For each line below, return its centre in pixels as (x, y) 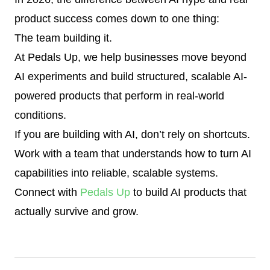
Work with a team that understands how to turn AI (133, 154)
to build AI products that (188, 193)
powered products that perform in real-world (119, 96)
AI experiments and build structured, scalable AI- (131, 77)
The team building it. (63, 38)
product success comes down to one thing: (117, 19)
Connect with (47, 193)
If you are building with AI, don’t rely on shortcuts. (132, 135)
